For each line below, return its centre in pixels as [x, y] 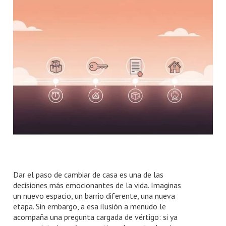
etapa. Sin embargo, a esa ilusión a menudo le [90, 206]
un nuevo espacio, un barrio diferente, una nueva [94, 195]
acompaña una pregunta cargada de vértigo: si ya [96, 217]
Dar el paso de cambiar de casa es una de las [89, 174]
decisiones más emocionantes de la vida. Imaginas [97, 185]
